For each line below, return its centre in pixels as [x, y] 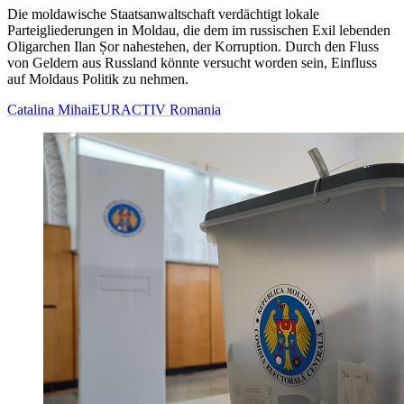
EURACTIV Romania [156, 110]
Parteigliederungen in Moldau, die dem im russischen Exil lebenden [199, 31]
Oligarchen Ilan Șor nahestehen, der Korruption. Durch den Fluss [193, 47]
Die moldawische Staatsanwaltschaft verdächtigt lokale [163, 14]
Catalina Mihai [49, 110]
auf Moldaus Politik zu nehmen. [98, 79]
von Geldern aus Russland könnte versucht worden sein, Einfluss [192, 63]
